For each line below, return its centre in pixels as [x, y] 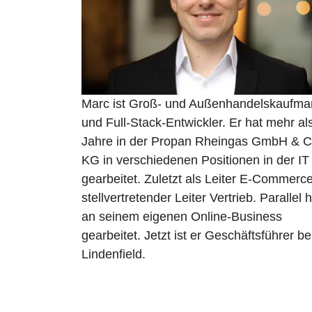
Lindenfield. [114, 255]
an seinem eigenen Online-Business [182, 217]
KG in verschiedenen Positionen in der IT [195, 161]
